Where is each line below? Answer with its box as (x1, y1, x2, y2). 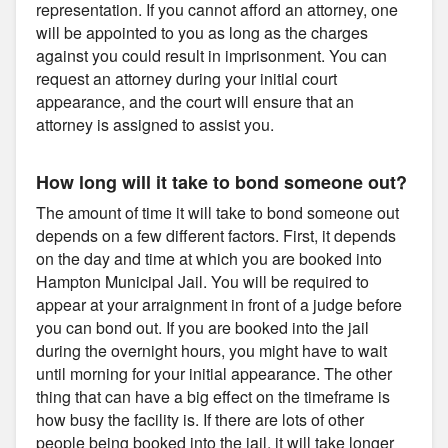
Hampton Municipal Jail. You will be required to (36, 269, 369, 293)
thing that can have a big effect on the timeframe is (36, 384, 390, 408)
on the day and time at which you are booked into (36, 246, 382, 270)
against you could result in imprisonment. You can (36, 43, 387, 67)
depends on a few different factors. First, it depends (36, 223, 396, 247)
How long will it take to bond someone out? (36, 168, 407, 195)
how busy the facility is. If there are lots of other (36, 407, 364, 431)
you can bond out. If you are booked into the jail (36, 315, 369, 339)
